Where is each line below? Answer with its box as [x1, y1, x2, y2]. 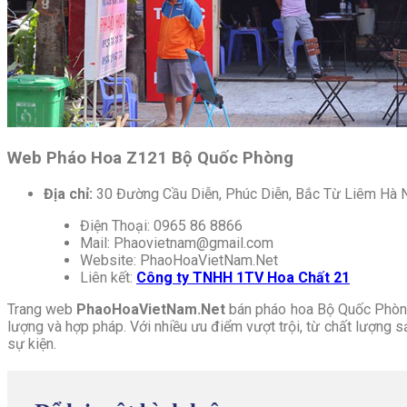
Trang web [7, 300, 77, 318]
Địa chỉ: [44, 184, 93, 203]
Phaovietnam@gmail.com [114, 233, 273, 252]
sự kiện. [7, 334, 56, 352]
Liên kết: [80, 268, 136, 286]
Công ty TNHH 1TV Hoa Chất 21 [136, 268, 350, 286]
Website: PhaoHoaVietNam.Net [80, 251, 278, 269]
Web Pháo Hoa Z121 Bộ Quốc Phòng [7, 148, 293, 169]
